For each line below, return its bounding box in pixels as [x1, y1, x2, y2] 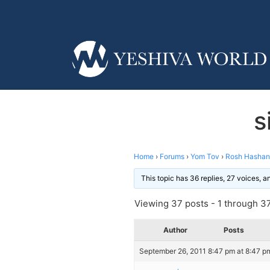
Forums [160, 151, 184, 161]
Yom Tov [190, 151, 219, 161]
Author [163, 225, 187, 234]
